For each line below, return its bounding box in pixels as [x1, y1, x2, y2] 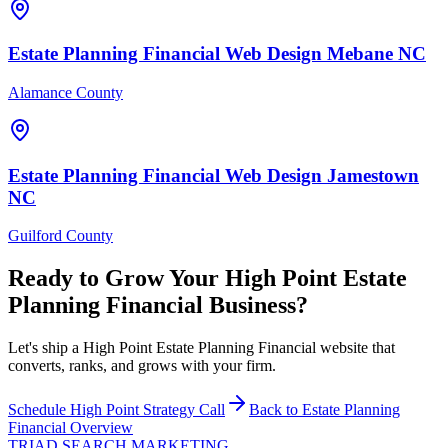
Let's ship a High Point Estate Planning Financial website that [8, 339, 395, 357]
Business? [203, 292, 308, 319]
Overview [66, 419, 133, 437]
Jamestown [327, 164, 419, 186]
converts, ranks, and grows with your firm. [8, 357, 276, 375]
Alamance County [8, 84, 123, 101]
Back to [249, 401, 302, 419]
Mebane [327, 43, 393, 65]
